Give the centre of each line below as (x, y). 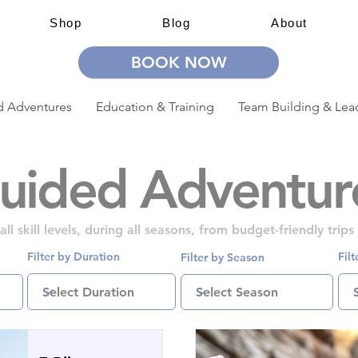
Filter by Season (223, 257)
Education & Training (155, 107)
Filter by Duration (74, 257)
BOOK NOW (179, 62)
